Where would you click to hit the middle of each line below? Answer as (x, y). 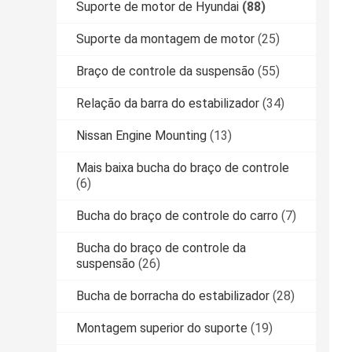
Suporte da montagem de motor (165, 39)
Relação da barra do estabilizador (168, 104)
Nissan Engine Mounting (141, 136)
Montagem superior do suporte (162, 328)
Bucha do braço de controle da (161, 248)
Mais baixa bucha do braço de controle (183, 168)
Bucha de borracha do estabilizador (173, 296)
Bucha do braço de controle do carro (177, 216)
